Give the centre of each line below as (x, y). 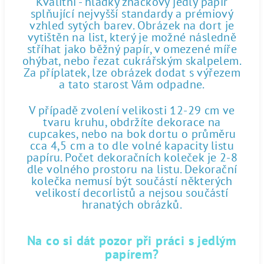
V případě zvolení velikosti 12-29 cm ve (132, 110)
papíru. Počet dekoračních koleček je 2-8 (132, 157)
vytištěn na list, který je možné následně (132, 37)
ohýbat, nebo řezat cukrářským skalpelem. (132, 61)
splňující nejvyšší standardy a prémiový (132, 14)
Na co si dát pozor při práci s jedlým (132, 240)
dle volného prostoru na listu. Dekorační (132, 169)
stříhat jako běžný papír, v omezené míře (132, 49)
